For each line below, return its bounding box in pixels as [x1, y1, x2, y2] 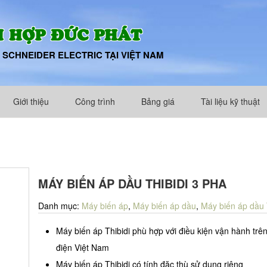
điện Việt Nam [56, 241, 109, 253]
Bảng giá [141, 95, 175, 107]
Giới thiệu [13, 95, 49, 107]
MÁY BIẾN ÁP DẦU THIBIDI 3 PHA [38, 175, 226, 192]
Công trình [75, 95, 115, 107]
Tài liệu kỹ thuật [201, 95, 260, 107]
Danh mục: [38, 200, 82, 212]
